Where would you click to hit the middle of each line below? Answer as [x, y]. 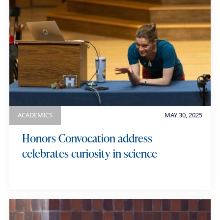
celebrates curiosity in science [89, 153]
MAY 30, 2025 [183, 115]
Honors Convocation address [87, 138]
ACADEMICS [35, 115]
